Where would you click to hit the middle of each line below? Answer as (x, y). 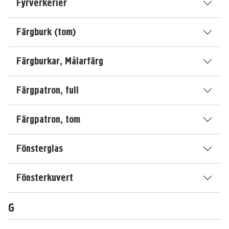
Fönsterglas (40, 148)
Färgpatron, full (48, 90)
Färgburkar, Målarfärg (60, 61)
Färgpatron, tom (48, 119)
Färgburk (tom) (46, 32)
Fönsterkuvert (45, 178)
